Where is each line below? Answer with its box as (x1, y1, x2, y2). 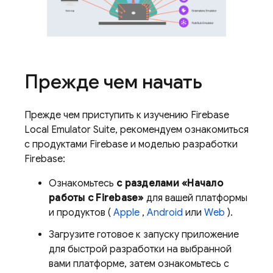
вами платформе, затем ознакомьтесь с (49, 257, 229, 270)
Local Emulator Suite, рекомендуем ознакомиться (24, 123, 249, 136)
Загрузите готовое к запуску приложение (49, 228, 239, 241)
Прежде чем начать (24, 69, 202, 94)
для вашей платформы (143, 191, 247, 204)
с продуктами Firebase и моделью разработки (24, 138, 238, 151)
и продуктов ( (49, 206, 113, 219)
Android (147, 206, 183, 219)
